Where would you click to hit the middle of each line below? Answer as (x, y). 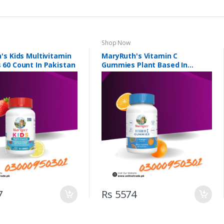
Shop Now (116, 42)
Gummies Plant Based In (145, 64)
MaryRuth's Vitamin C (140, 55)
